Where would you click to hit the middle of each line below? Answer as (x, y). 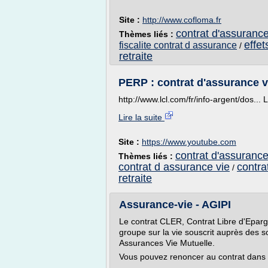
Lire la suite (141, 117)
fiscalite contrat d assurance (178, 45)
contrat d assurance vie (174, 167)
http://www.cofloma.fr (182, 20)
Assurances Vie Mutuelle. (167, 243)
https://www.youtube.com (189, 142)
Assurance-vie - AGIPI (175, 205)
